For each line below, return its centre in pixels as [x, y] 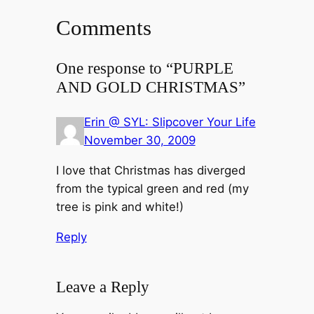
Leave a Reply [102, 287]
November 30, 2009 [139, 141]
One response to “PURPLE [144, 68]
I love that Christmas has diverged [150, 171]
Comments [103, 28]
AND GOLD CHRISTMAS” [150, 87]
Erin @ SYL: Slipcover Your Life [170, 122]
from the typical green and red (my [152, 189]
